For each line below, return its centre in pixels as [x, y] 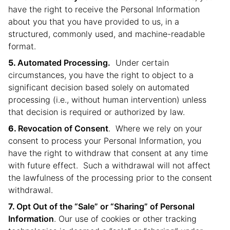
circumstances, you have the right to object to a [101, 75]
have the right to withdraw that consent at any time [108, 153]
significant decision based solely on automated [99, 87]
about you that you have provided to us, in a [94, 22]
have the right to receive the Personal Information [104, 9]
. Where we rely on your [155, 128]
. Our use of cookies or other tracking [125, 219]
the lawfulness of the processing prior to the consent [110, 178]
